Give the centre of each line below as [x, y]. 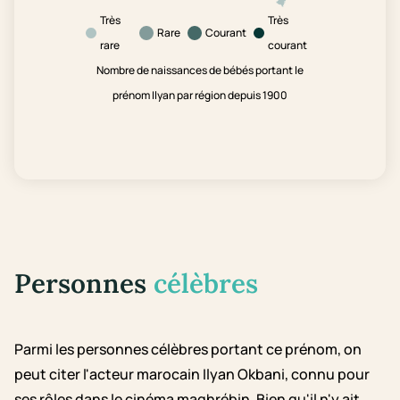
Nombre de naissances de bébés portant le [200, 71]
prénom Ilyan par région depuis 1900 [200, 96]
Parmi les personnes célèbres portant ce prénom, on [188, 350]
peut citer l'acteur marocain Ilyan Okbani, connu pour [192, 375]
